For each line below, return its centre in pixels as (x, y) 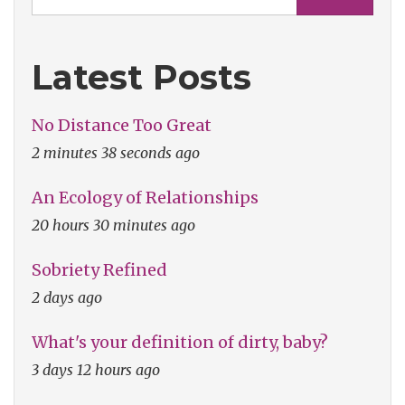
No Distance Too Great (122, 126)
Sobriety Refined (99, 270)
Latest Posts (141, 77)
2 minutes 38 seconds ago (116, 153)
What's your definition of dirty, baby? (180, 343)
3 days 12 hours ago (96, 370)
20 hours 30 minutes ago (113, 226)
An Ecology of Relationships (145, 198)
